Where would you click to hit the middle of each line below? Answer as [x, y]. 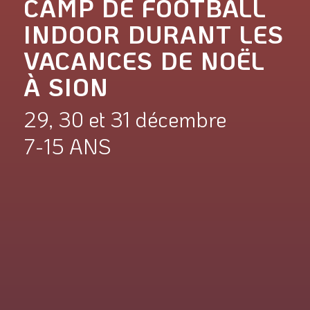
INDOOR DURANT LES [154, 34]
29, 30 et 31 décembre [125, 119]
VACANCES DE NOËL [144, 60]
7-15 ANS [67, 146]
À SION [66, 86]
